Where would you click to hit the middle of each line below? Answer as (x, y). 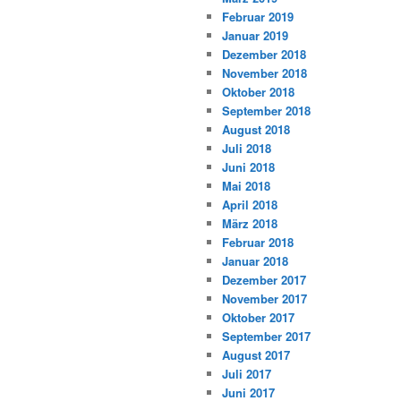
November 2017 (264, 299)
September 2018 (266, 111)
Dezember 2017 (264, 280)
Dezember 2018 (264, 55)
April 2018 (250, 205)
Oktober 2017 (258, 318)
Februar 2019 (258, 17)
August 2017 (256, 355)
